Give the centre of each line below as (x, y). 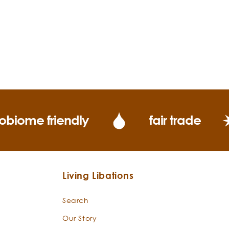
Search (76, 200)
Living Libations (98, 175)
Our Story (80, 218)
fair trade (175, 120)
